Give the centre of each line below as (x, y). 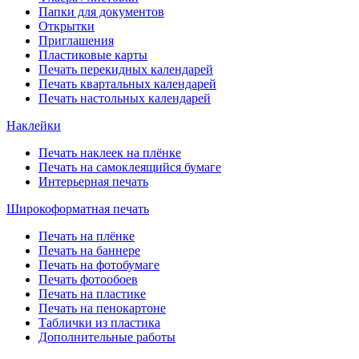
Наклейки (34, 125)
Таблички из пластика (99, 323)
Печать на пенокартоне (102, 308)
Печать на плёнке (87, 236)
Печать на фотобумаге (99, 265)
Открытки (67, 26)
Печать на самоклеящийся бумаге (130, 167)
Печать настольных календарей (125, 98)
